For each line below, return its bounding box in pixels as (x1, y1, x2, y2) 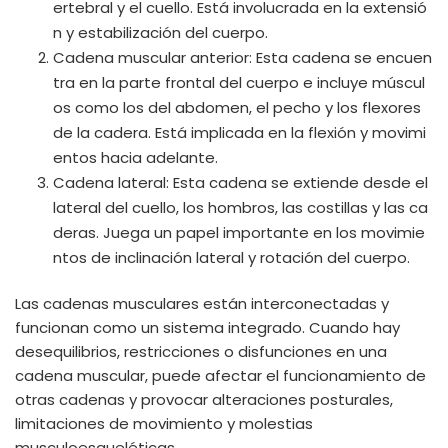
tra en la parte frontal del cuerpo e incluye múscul (52, 71, 425, 93)
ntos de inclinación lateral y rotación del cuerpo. (52, 246, 410, 268)
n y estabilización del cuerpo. (52, 21, 268, 43)
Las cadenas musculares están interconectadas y (15, 293, 389, 314)
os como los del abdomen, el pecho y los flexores (52, 96, 421, 118)
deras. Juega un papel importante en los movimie (52, 221, 425, 243)
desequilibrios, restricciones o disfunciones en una (15, 341, 387, 362)
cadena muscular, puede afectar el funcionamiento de (15, 365, 426, 386)
